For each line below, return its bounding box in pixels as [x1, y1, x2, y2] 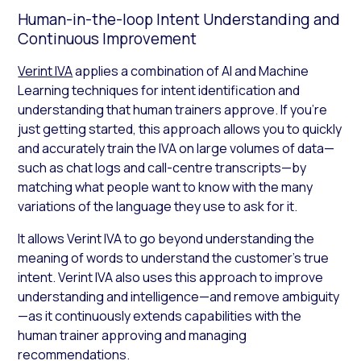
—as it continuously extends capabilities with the [18, 306, 302, 325]
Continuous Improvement [18, 27, 197, 49]
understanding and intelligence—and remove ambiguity [18, 287, 340, 305]
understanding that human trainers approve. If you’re [18, 100, 328, 118]
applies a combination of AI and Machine [73, 61, 309, 80]
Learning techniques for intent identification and [18, 81, 301, 99]
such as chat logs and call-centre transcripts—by [18, 158, 307, 176]
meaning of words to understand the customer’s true [18, 248, 330, 267]
